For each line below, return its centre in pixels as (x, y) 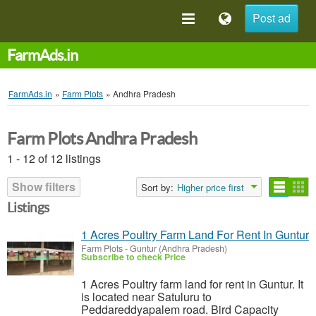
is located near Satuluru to (146, 297)
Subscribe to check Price (133, 257)
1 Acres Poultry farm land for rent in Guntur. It (192, 284)
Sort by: (157, 187)
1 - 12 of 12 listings (54, 158)
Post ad (272, 18)
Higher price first (211, 187)
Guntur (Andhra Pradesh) (178, 248)
